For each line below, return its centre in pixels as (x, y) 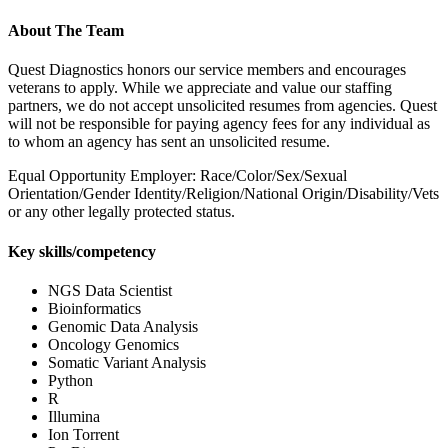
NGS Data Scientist (110, 290)
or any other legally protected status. (121, 212)
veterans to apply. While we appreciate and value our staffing (200, 88)
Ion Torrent (83, 434)
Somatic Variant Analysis (127, 362)
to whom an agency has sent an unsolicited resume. (169, 142)
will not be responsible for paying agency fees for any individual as (219, 124)
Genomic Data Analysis (123, 326)
